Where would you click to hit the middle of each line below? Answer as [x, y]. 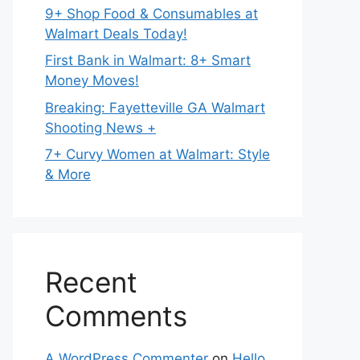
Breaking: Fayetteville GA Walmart [155, 107]
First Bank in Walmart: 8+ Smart [148, 60]
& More [68, 174]
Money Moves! [92, 80]
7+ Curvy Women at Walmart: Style [157, 154]
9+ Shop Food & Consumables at [151, 13]
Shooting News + [100, 127]
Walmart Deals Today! [116, 33]
